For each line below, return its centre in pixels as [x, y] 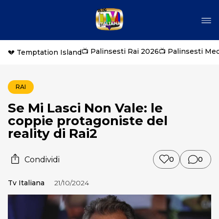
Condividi [42, 159]
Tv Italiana [26, 183]
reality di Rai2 [53, 133]
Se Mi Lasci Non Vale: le [85, 108]
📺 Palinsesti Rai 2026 [120, 51]
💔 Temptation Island [45, 52]
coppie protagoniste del [88, 121]
